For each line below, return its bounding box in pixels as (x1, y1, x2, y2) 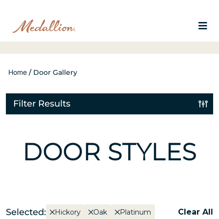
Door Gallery (33, 68, 77, 77)
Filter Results (13, 98, 70, 109)
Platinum (120, 208, 151, 217)
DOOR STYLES (22, 138, 197, 166)
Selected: (6, 207, 46, 218)
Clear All (178, 207, 213, 217)
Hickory (55, 208, 81, 217)
